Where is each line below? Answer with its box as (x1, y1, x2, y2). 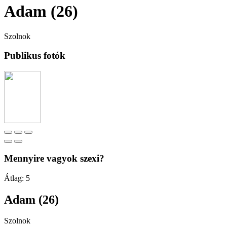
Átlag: (4, 173, 26, 182)
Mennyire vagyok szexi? (4, 153, 104, 164)
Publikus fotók (4, 50, 65, 61)
